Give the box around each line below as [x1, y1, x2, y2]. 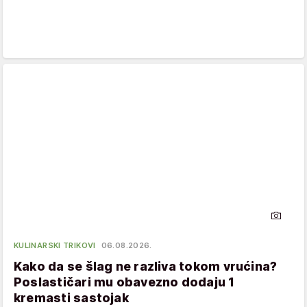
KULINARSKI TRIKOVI [14, 241, 96, 251]
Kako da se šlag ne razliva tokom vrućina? [14, 259, 278, 274]
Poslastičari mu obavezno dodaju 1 [14, 275, 235, 290]
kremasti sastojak [14, 291, 129, 306]
